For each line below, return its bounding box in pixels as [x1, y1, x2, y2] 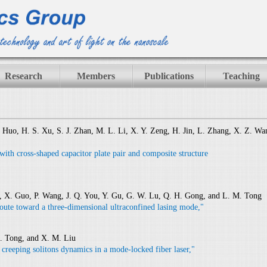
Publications [144, 71, 194, 81]
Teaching [223, 71, 260, 81]
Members [77, 71, 115, 81]
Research [4, 71, 42, 81]
